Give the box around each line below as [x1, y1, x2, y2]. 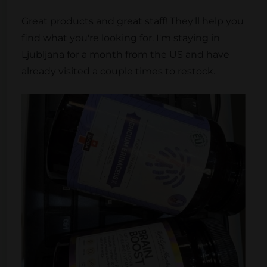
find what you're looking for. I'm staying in [21, 32, 220, 44]
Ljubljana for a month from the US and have [21, 48, 229, 60]
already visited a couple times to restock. [21, 65, 215, 77]
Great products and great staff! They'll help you [21, 15, 244, 27]
